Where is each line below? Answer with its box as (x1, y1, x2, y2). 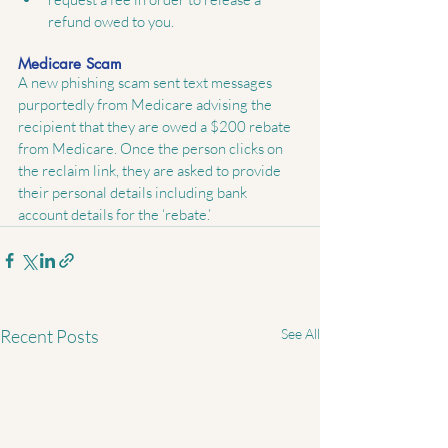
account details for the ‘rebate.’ (18, 205, 211, 225)
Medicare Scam (18, 54, 122, 74)
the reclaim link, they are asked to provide (18, 161, 284, 181)
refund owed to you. (48, 12, 177, 32)
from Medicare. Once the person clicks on (18, 139, 286, 159)
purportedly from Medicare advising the (18, 95, 275, 115)
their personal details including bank (18, 183, 250, 203)
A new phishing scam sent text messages (18, 73, 275, 93)
